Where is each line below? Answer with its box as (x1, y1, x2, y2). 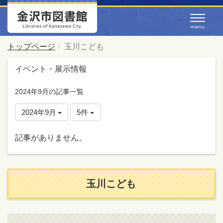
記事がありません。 (15, 133, 87, 142)
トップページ (7, 42, 55, 51)
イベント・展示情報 (15, 65, 87, 73)
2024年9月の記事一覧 (15, 88, 84, 96)
